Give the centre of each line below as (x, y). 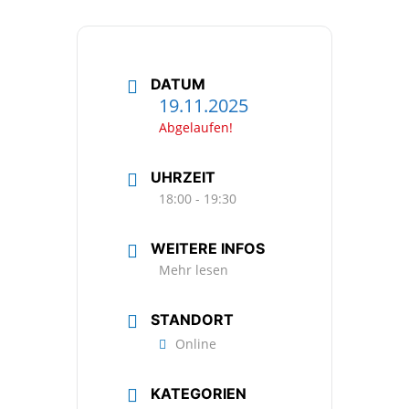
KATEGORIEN (199, 393)
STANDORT (192, 319)
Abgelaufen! (196, 127)
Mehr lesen (194, 269)
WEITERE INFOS (208, 248)
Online (196, 343)
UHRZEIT (183, 177)
